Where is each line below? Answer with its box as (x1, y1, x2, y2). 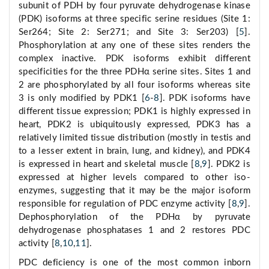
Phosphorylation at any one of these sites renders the (19, 41, 250, 50)
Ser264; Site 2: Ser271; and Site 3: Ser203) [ (19, 28, 240, 37)
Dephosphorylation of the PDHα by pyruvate (19, 213, 250, 222)
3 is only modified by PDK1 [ (19, 94, 145, 103)
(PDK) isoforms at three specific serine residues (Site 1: (19, 14, 250, 24)
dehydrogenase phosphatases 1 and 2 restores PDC (19, 226, 250, 235)
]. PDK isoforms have (159, 94, 250, 103)
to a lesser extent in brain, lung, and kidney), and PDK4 (19, 147, 250, 156)
